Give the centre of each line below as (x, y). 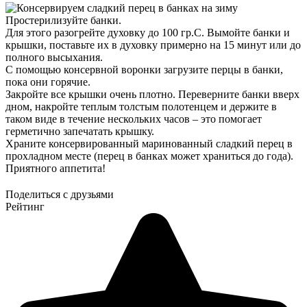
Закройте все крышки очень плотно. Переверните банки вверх (152, 94)
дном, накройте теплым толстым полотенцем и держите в (141, 106)
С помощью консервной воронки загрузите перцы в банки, (144, 69)
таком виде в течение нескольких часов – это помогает (134, 119)
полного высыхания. (54, 57)
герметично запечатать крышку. (80, 131)
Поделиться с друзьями (60, 194)
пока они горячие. (48, 82)
